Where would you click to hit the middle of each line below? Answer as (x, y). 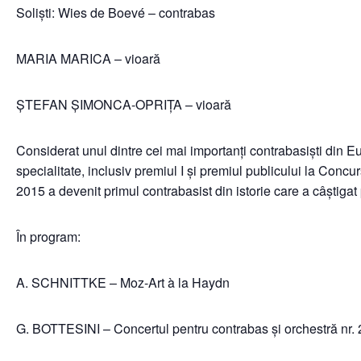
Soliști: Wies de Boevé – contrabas (116, 12)
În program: (48, 237)
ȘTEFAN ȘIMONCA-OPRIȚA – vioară (124, 104)
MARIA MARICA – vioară (88, 58)
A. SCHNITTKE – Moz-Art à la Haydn (123, 282)
